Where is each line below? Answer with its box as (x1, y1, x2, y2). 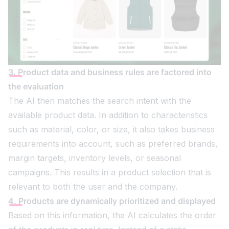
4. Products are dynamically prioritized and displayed (8, 196, 216, 207)
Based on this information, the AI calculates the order (8, 210, 216, 221)
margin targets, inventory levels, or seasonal (8, 153, 181, 164)
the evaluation (8, 81, 64, 92)
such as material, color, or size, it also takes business (8, 124, 215, 135)
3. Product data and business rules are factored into (8, 67, 212, 78)
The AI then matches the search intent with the (8, 96, 191, 106)
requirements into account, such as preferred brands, (8, 139, 218, 149)
